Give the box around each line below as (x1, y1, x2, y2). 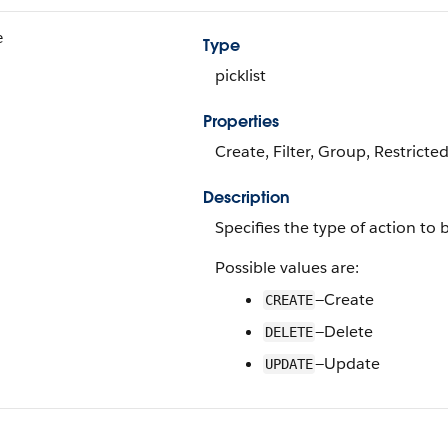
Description (203, 187, 290, 208)
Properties (203, 111, 279, 132)
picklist (215, 65, 266, 86)
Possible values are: (215, 257, 359, 278)
